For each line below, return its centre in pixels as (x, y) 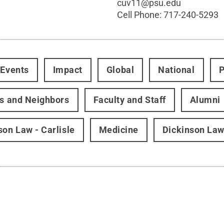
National (176, 70)
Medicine (118, 130)
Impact (67, 70)
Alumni (205, 100)
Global (120, 70)
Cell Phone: (140, 15)
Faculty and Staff (129, 100)
